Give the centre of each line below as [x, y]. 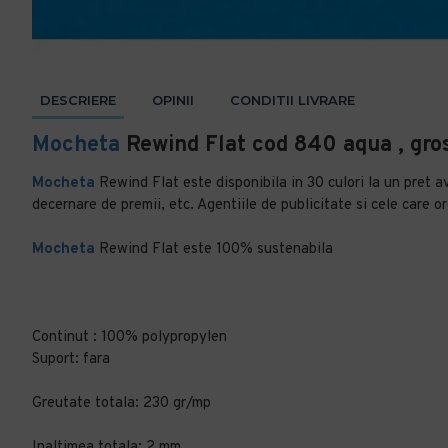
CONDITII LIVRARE [292, 100]
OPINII [173, 100]
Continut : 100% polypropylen [129, 337]
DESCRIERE [78, 100]
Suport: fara [71, 359]
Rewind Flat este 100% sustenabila [214, 249]
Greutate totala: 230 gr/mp [121, 403]
